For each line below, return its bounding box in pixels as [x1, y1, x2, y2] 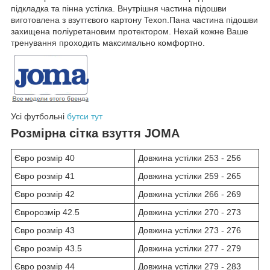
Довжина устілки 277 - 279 [138, 243, 241, 254]
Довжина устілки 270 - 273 [138, 207, 241, 218]
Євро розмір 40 [14, 153, 75, 163]
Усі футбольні [11, 111, 67, 121]
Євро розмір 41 [14, 171, 75, 181]
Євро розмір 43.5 [14, 243, 82, 254]
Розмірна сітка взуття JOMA [11, 126, 180, 140]
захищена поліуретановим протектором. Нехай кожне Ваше [11, 26, 248, 36]
